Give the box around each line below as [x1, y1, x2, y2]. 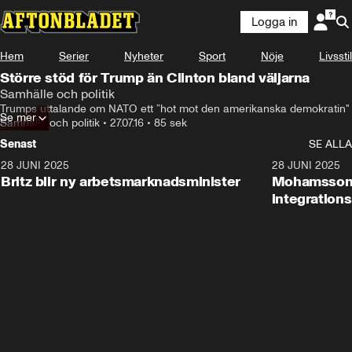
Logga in [251, 15, 297, 29]
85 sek [154, 116, 187, 130]
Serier [59, 49, 89, 63]
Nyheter [124, 49, 163, 63]
